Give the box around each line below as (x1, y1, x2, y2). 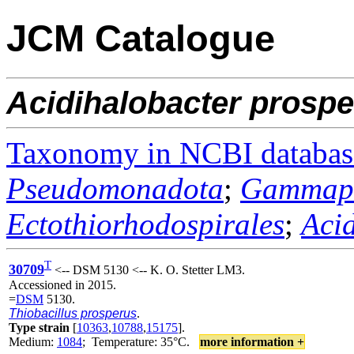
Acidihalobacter (6, 85, 241, 120)
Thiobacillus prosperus (9, 306, 137, 320)
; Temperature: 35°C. (82, 334, 199, 348)
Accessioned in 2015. (9, 277, 116, 292)
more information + (200, 334, 304, 348)
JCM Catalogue (6, 17, 275, 60)
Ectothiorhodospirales (6, 206, 284, 241)
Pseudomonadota (6, 171, 224, 205)
